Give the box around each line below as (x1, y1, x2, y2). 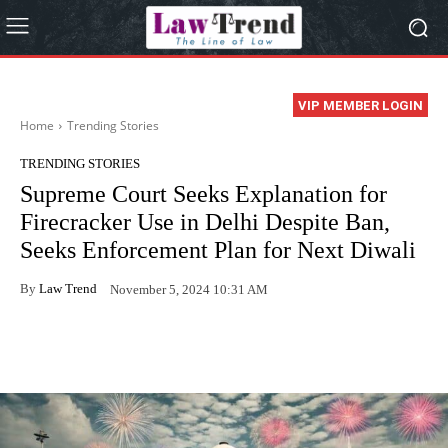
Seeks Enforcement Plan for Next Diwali (20, 237, 416, 264)
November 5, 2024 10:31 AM (110, 281, 268, 297)
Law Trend (39, 280, 97, 296)
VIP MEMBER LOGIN (298, 98, 423, 114)
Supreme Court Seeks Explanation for (20, 181, 387, 208)
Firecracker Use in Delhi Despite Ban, (20, 209, 390, 236)
